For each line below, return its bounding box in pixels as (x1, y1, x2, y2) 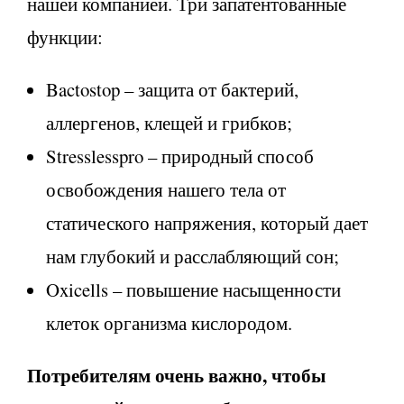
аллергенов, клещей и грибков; (46, 109, 292, 135)
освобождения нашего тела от (46, 176, 286, 202)
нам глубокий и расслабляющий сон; (46, 243, 339, 269)
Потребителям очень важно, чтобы (27, 361, 326, 389)
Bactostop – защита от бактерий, (46, 76, 298, 102)
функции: (27, 23, 103, 50)
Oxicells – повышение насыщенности (46, 276, 341, 302)
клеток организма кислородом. (46, 309, 292, 335)
